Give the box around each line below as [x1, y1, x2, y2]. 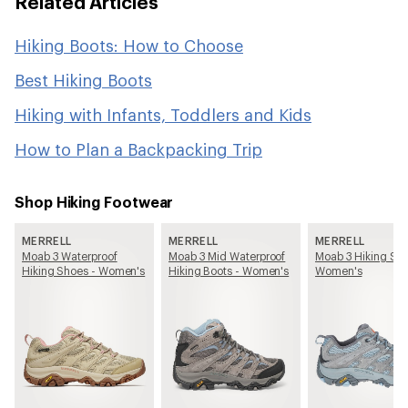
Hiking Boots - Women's [168, 264, 290, 277]
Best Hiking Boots [15, 70, 152, 90]
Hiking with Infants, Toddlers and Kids [15, 105, 311, 125]
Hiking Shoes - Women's [22, 264, 146, 277]
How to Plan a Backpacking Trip [15, 139, 262, 159]
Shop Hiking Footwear [15, 193, 174, 210]
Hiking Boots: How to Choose [15, 36, 243, 56]
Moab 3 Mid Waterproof [168, 250, 286, 262]
